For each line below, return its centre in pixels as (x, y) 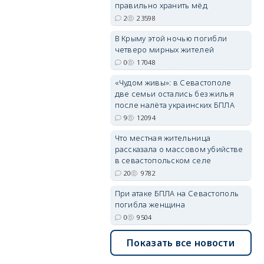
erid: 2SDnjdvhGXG (224, 120)
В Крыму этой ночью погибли (171, 38)
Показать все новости (181, 243)
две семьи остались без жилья (174, 94)
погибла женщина (150, 204)
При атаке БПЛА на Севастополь (177, 193)
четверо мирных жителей (164, 49)
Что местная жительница (163, 138)
